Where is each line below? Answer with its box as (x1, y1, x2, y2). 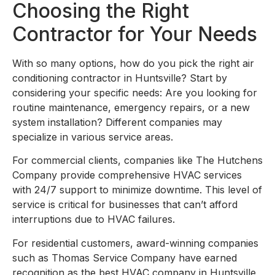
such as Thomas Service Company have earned (12, 251, 237, 264)
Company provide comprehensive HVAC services (12, 169, 242, 182)
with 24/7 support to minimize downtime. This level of (12, 184, 262, 196)
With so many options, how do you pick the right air (12, 56, 254, 69)
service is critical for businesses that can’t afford (12, 198, 238, 211)
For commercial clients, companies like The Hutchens (12, 154, 263, 167)
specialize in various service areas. (12, 130, 173, 143)
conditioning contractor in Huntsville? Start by (12, 71, 227, 84)
